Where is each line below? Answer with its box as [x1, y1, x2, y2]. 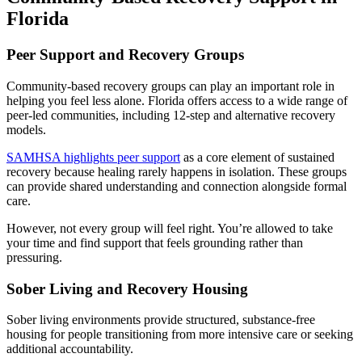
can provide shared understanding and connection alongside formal [6, 179, 347, 193]
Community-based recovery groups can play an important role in [6, 78, 335, 93]
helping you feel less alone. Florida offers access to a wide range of [6, 93, 347, 107]
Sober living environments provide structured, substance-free [6, 313, 315, 327]
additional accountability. [6, 342, 133, 356]
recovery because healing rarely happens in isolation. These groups [6, 164, 347, 179]
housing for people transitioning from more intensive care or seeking [6, 327, 353, 342]
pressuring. [6, 250, 62, 264]
